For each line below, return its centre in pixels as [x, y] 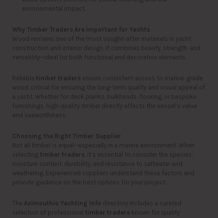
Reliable [24, 78]
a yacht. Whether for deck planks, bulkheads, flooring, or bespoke [104, 97]
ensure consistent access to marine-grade [142, 78]
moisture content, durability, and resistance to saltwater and [97, 164]
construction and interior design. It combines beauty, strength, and [106, 48]
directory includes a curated [141, 203]
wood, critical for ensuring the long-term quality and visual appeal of [109, 87]
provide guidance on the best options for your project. [89, 182]
